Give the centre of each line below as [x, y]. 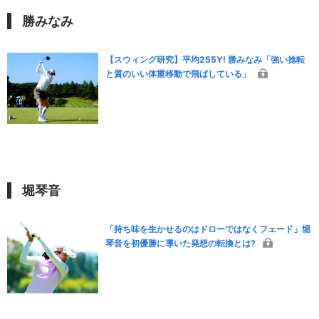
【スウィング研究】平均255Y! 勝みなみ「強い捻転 [205, 60]
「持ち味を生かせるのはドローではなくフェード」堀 [208, 229]
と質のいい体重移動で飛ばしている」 [178, 74]
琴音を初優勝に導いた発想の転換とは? [181, 244]
